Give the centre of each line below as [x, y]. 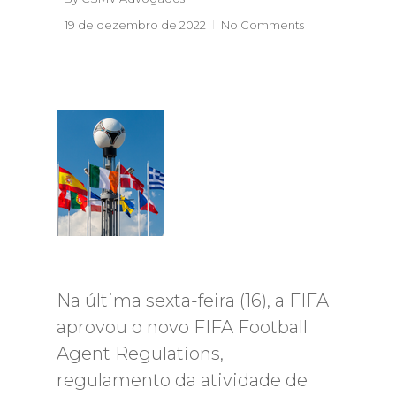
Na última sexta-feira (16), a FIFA [193, 301]
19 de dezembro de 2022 [135, 25]
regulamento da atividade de [182, 380]
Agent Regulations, [140, 354]
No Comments [263, 25]
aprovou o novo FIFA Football [182, 327]
